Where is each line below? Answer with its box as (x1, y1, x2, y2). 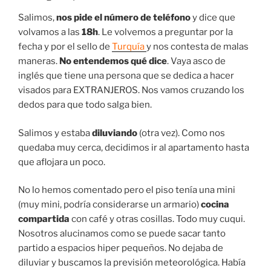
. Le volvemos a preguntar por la (98, 27, 233, 38)
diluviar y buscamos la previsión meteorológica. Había (18, 257, 246, 269)
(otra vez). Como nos (137, 127, 225, 139)
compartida (18, 214, 70, 225)
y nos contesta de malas (146, 41, 249, 53)
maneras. (18, 56, 59, 67)
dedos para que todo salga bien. (18, 99, 152, 111)
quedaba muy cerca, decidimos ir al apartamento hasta (18, 142, 249, 153)
